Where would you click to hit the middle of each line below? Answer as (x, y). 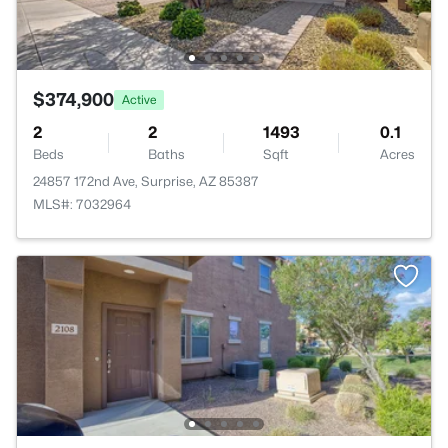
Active (139, 99)
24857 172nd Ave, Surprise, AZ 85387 (146, 181)
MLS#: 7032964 (82, 204)
